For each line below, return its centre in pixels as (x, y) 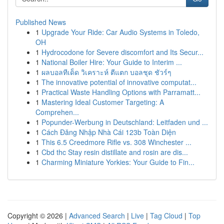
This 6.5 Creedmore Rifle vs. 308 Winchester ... (116, 142)
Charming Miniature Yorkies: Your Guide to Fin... (118, 162)
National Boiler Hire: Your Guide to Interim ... (112, 62)
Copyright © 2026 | (38, 215)
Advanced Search (97, 215)
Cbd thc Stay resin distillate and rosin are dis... (115, 152)
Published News (41, 22)
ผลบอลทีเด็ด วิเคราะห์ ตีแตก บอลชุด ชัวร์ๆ (106, 72)
